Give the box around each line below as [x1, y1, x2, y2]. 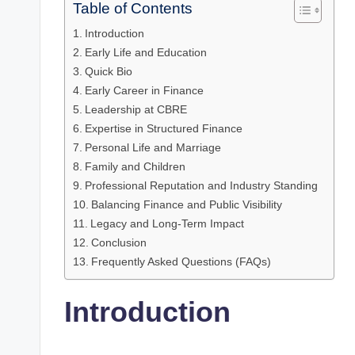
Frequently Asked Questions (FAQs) [90, 255, 271, 269]
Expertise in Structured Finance [84, 122, 242, 136]
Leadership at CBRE [84, 103, 187, 116]
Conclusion [90, 236, 147, 250]
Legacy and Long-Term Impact [90, 217, 244, 231]
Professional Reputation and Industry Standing [84, 179, 318, 193]
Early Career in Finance [84, 84, 204, 97]
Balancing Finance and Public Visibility [90, 198, 282, 212]
